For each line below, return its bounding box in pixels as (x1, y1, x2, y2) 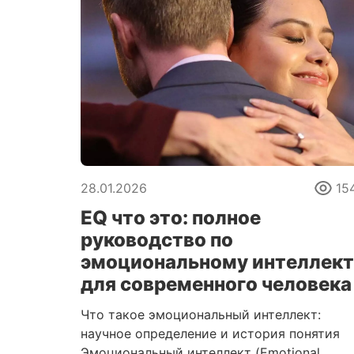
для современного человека (81, 273, 352, 296)
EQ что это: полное (81, 206, 261, 229)
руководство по (81, 228, 233, 251)
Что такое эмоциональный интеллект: (81, 307, 321, 322)
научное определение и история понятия (81, 326, 340, 341)
